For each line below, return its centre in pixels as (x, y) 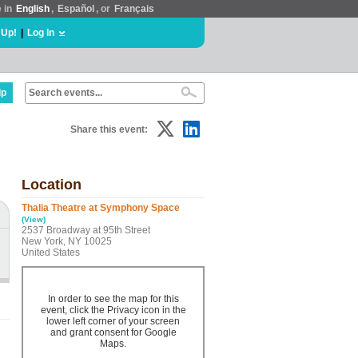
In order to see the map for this (113, 299)
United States (51, 253)
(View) (34, 219)
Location (52, 185)
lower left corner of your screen (113, 321)
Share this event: (109, 129)
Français (134, 9)
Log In (41, 33)
